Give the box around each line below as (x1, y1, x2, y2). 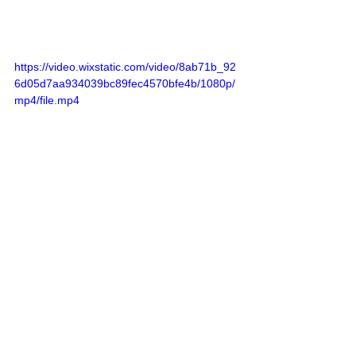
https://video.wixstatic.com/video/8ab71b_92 (14, 60, 236, 74)
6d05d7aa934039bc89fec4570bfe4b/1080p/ (14, 77, 235, 91)
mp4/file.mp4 (14, 94, 79, 107)
